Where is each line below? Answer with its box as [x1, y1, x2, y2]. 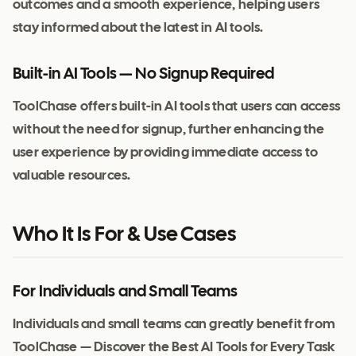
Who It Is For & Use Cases [13, 226, 237, 246]
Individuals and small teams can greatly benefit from [13, 319, 335, 331]
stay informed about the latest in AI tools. [13, 22, 264, 35]
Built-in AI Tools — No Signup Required [13, 67, 275, 83]
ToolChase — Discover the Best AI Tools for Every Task [13, 342, 335, 354]
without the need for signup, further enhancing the [13, 124, 325, 137]
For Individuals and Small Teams [13, 284, 238, 300]
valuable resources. [13, 170, 131, 183]
